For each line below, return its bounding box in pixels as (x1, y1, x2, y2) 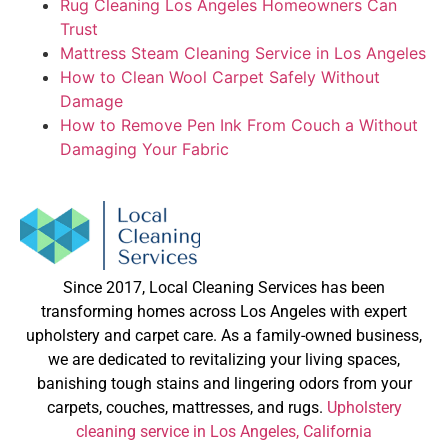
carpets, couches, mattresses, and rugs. (46, 397, 327, 417)
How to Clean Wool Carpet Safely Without (60, 66, 380, 87)
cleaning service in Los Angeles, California (76, 421, 372, 441)
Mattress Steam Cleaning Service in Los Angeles (60, 42, 426, 63)
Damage (60, 90, 123, 111)
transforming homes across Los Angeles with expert (41, 301, 407, 321)
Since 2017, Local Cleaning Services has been (63, 277, 385, 297)
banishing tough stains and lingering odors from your (36, 373, 412, 393)
